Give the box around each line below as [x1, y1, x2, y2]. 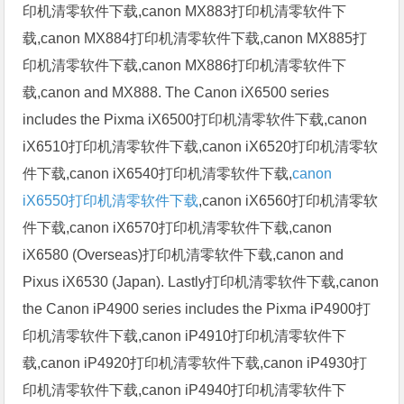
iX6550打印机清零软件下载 [23, 192, 199, 208]
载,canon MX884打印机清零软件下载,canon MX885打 [23, 30, 368, 46]
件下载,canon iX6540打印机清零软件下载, [23, 165, 293, 181]
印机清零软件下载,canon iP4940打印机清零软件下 [23, 381, 347, 398]
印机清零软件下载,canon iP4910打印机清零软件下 [23, 327, 347, 344]
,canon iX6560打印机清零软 [198, 192, 379, 208]
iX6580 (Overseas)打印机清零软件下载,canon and [23, 246, 344, 262]
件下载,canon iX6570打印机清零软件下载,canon [23, 219, 333, 235]
